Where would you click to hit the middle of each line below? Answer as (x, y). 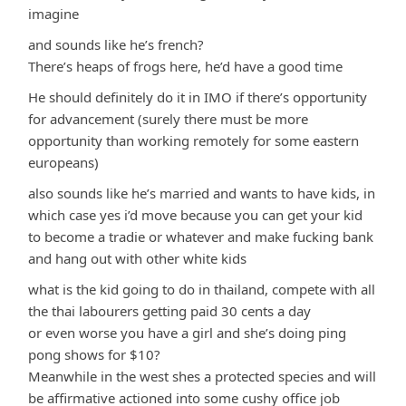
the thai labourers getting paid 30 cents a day (169, 310)
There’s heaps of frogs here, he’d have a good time (185, 66)
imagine (53, 13)
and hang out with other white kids (137, 258)
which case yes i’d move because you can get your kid (195, 214)
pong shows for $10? (94, 354)
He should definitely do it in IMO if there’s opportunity (198, 97)
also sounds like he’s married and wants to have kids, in (202, 193)
